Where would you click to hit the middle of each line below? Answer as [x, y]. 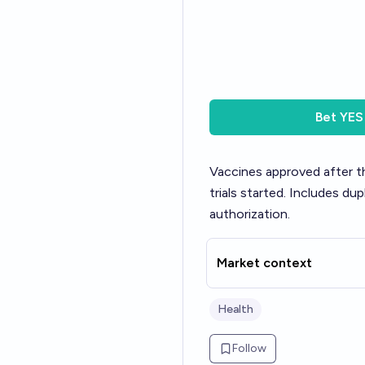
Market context [264, 263]
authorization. [250, 214]
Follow [249, 348]
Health [235, 309]
